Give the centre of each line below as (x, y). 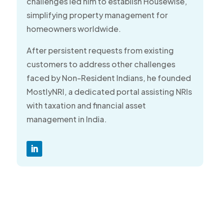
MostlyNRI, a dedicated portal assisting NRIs (109, 92)
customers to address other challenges (101, 64)
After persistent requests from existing (100, 51)
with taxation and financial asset (86, 106)
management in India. (66, 119)
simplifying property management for (97, 15)
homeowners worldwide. (73, 29)
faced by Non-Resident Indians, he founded (109, 78)
